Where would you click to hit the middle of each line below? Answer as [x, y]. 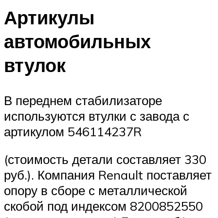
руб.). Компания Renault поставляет [108, 175]
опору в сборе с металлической [96, 191]
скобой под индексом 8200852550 [103, 206]
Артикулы [49, 17]
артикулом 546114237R [73, 131]
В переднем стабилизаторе [83, 100]
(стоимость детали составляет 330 [105, 159]
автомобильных [77, 41]
